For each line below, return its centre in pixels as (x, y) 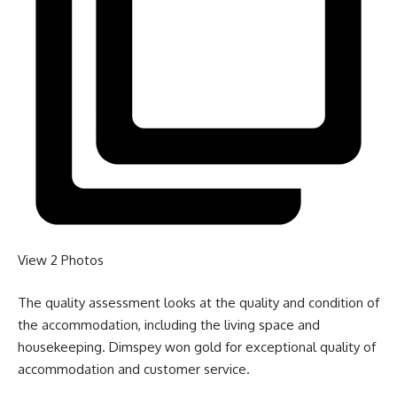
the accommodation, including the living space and (169, 324)
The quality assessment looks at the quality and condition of (198, 302)
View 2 (39, 261)
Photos (82, 261)
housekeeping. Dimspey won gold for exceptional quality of (197, 346)
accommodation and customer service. (134, 369)
